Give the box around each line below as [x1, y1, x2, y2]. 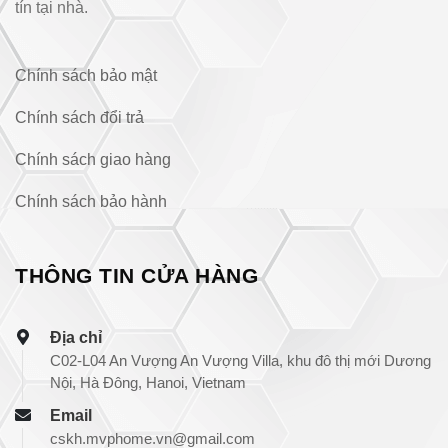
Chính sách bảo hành [15, 192, 167, 210]
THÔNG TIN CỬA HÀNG [15, 263, 258, 287]
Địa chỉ [50, 328, 102, 346]
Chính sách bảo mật [15, 66, 157, 84]
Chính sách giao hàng [15, 150, 171, 168]
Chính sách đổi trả [15, 108, 144, 126]
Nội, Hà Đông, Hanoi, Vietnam [50, 373, 246, 391]
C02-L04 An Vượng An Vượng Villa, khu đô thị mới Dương [50, 351, 431, 369]
